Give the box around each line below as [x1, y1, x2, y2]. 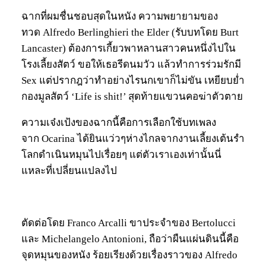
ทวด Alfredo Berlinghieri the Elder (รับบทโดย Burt [21, 27, 239, 39]
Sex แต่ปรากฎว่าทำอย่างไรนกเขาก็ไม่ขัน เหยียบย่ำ [21, 75, 245, 87]
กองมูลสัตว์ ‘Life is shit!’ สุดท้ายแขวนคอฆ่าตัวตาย [21, 91, 243, 103]
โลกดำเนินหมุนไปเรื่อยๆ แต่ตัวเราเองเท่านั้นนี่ [21, 149, 221, 161]
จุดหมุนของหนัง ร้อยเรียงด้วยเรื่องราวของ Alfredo [21, 249, 237, 261]
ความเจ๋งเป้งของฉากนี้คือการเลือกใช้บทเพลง [21, 117, 216, 129]
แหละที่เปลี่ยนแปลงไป [21, 165, 117, 177]
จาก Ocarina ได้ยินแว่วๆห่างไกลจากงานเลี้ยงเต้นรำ [21, 133, 245, 145]
